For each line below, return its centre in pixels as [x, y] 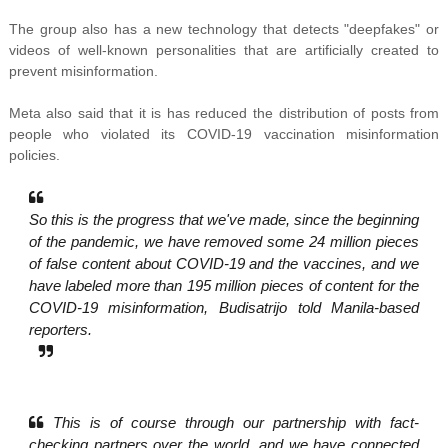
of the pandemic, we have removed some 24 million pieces [224, 242]
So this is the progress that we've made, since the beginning [224, 220]
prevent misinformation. [83, 71]
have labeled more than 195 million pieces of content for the [224, 286]
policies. [34, 155]
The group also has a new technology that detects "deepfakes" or [224, 29]
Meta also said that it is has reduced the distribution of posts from [224, 113]
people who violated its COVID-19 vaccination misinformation [224, 134]
